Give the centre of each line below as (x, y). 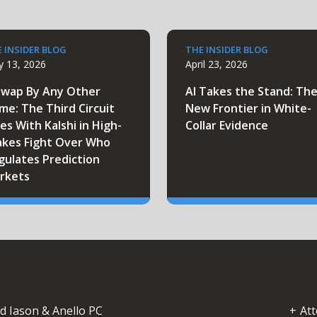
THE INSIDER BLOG (227, 50)
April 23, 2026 (217, 64)
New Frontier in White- (248, 109)
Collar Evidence (227, 126)
